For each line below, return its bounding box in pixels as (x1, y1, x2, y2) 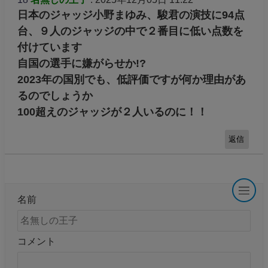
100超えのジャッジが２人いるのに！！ (17, 106, 208, 118)
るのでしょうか (17, 90, 93, 102)
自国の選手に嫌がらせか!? (17, 57, 146, 70)
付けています (17, 41, 82, 54)
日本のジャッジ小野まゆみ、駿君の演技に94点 (17, 9, 245, 22)
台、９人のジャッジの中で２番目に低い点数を (17, 25, 243, 38)
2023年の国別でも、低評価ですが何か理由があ (17, 74, 246, 86)
